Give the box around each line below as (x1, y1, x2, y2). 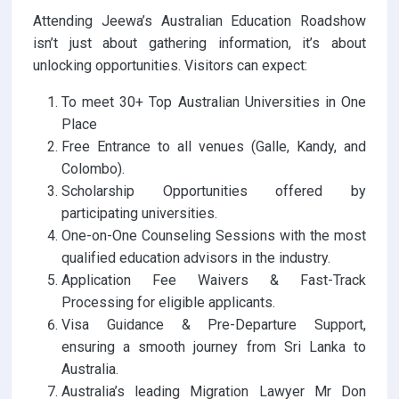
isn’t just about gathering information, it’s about (33, 35, 366, 53)
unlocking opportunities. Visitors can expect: (33, 57, 307, 75)
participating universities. (61, 205, 217, 223)
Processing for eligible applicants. (61, 294, 275, 312)
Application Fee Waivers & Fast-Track (61, 272, 366, 289)
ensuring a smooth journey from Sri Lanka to (61, 338, 366, 356)
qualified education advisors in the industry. (61, 249, 330, 267)
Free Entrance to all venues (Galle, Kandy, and (61, 138, 366, 156)
